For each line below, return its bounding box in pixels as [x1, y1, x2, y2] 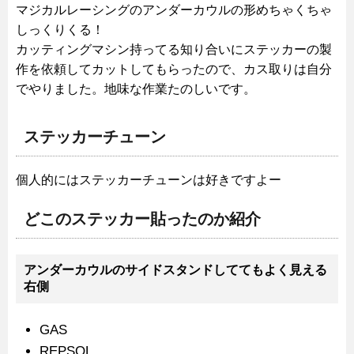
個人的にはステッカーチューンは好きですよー [16, 173, 281, 187]
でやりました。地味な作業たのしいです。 [16, 82, 256, 96]
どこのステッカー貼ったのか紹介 [24, 210, 261, 228]
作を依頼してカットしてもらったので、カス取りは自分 [16, 62, 332, 77]
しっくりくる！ [16, 23, 104, 37]
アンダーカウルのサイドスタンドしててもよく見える [24, 263, 327, 277]
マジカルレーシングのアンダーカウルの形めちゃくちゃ [16, 3, 332, 17]
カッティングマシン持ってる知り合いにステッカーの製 [16, 43, 332, 57]
